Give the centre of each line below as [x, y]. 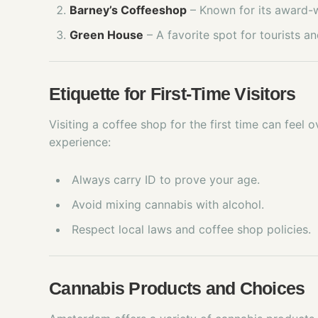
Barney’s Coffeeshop [128, 10]
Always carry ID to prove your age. [166, 180]
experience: [80, 142]
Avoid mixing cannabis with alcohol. [168, 204]
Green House [106, 35]
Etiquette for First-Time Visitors [172, 94]
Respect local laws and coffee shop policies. [191, 229]
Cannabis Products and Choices [177, 288]
